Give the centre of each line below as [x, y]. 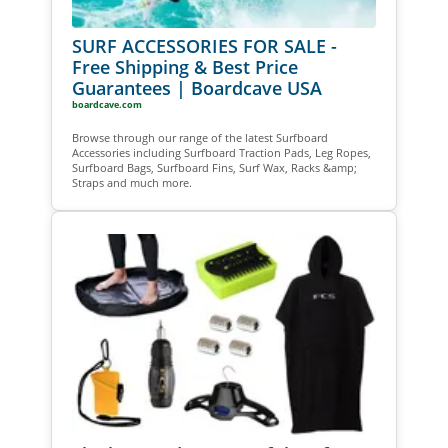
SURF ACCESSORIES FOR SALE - [204, 46]
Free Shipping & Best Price [184, 67]
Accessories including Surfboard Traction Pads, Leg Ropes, [221, 153]
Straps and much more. [131, 183]
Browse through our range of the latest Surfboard [199, 138]
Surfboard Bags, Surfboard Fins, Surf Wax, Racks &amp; [214, 168]
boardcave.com [106, 105]
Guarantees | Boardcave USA [196, 88]
